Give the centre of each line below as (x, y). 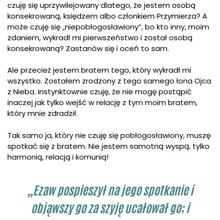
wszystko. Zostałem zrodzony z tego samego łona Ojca (109, 81)
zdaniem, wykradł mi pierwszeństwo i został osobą (100, 37)
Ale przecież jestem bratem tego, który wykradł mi (99, 70)
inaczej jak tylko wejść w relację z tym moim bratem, (102, 103)
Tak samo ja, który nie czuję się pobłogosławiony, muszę (109, 135)
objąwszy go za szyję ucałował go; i (110, 210)
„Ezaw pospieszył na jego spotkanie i (110, 192)
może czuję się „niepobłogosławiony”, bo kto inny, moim (108, 27)
